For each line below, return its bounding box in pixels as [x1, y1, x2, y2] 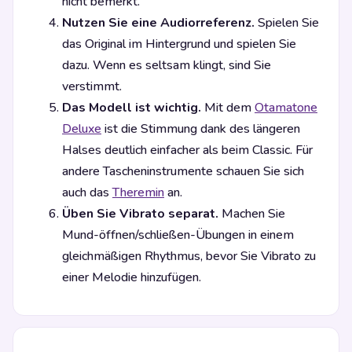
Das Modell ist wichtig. [62, 99, 201, 117]
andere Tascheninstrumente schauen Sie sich [62, 163, 304, 181]
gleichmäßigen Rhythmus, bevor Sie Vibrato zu [62, 247, 316, 266]
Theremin [112, 184, 164, 202]
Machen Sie [218, 205, 285, 223]
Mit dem [201, 99, 255, 117]
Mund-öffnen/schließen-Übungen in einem [62, 226, 294, 244]
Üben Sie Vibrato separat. [62, 205, 218, 223]
